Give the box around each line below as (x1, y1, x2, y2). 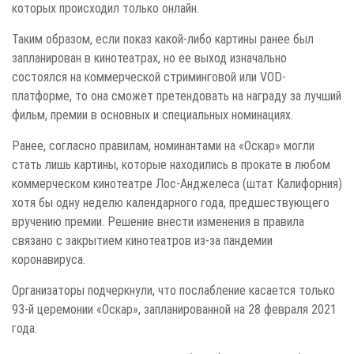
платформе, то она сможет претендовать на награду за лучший (12, 87, 341, 104)
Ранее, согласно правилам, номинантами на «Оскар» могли (12, 137, 314, 153)
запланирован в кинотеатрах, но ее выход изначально (12, 49, 287, 66)
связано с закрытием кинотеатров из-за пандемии (12, 232, 273, 248)
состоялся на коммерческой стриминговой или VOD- (12, 68, 286, 85)
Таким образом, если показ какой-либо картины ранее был (12, 30, 314, 47)
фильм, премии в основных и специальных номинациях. (12, 106, 293, 122)
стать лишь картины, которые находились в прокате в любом (12, 156, 330, 172)
